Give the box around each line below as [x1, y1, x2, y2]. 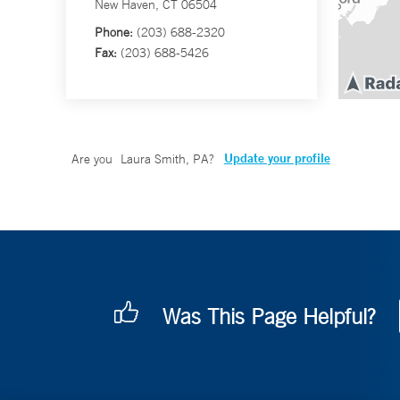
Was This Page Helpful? [162, 304, 375, 329]
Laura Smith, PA [120, 151, 209, 168]
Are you [71, 151, 116, 168]
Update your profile [223, 150, 330, 167]
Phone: [95, 24, 133, 41]
